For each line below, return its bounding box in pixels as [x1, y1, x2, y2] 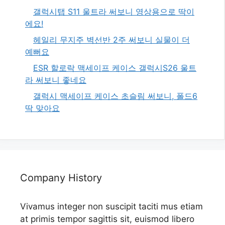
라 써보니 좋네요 [25, 74, 86, 85]
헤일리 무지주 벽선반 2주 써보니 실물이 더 [33, 34, 190, 45]
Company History [20, 171, 102, 184]
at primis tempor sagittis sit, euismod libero [20, 213, 194, 224]
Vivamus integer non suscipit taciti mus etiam [20, 201, 203, 211]
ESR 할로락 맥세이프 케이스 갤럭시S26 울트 [33, 62, 196, 73]
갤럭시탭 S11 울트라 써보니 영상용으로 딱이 [33, 6, 194, 17]
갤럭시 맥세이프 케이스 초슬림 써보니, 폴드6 [33, 90, 197, 101]
